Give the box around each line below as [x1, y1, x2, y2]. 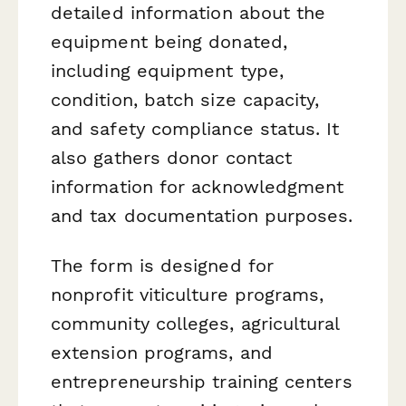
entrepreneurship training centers [51, 370, 353, 392]
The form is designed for [51, 254, 274, 276]
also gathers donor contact [51, 146, 293, 169]
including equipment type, [51, 59, 285, 82]
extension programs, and [51, 341, 273, 363]
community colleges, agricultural [51, 312, 340, 334]
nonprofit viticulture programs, [51, 283, 324, 305]
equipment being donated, [51, 30, 287, 53]
